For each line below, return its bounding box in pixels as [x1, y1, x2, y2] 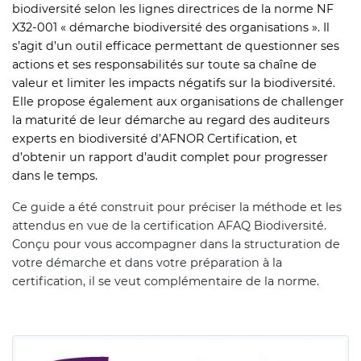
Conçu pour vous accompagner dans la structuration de [12, 237, 340, 252]
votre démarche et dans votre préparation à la [12, 255, 282, 271]
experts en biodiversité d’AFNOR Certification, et [12, 131, 297, 147]
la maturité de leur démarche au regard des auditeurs [12, 113, 330, 128]
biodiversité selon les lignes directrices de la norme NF [12, 2, 334, 17]
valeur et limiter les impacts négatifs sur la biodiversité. [12, 76, 335, 91]
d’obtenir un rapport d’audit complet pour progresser [12, 150, 328, 165]
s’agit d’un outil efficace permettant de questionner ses [12, 39, 339, 54]
